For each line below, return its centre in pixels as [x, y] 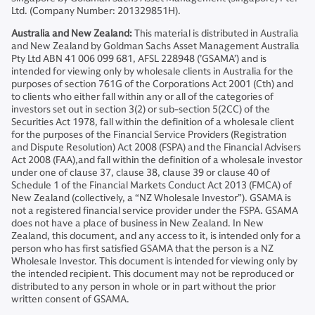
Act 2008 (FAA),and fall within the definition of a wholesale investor [157, 160]
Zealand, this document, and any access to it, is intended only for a [156, 236]
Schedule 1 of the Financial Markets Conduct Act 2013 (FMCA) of [152, 186]
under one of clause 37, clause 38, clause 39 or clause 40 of [141, 173]
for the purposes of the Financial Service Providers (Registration [149, 135]
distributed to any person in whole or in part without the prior [143, 287]
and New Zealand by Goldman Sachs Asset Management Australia [155, 46]
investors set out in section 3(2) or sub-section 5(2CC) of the [141, 110]
